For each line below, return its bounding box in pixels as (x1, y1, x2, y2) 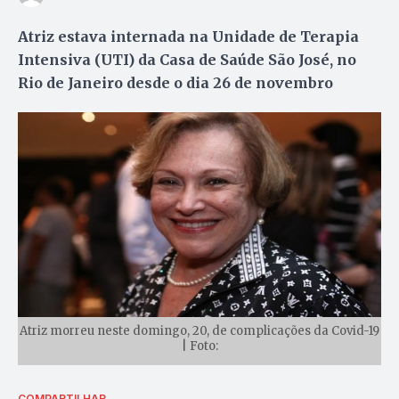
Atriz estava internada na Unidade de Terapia (18, 27, 359, 45)
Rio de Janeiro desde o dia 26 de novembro (18, 73, 333, 92)
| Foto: (181, 338, 218, 354)
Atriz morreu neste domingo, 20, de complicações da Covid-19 (20, 322, 379, 338)
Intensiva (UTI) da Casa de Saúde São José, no (18, 50, 356, 69)
